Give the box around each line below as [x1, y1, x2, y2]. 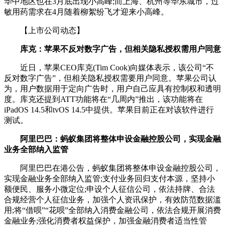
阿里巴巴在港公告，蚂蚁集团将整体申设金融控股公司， [4, 164, 221, 173]
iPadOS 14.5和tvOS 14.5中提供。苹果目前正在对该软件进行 [4, 105, 214, 115]
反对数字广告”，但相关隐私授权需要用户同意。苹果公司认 [4, 74, 216, 83]
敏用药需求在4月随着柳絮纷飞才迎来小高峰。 [4, 8, 169, 17]
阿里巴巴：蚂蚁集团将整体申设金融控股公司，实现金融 [20, 135, 221, 144]
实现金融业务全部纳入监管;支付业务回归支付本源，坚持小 [4, 174, 215, 183]
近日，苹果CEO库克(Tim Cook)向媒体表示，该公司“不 [4, 63, 214, 72]
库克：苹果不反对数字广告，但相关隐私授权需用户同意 [20, 45, 221, 54]
